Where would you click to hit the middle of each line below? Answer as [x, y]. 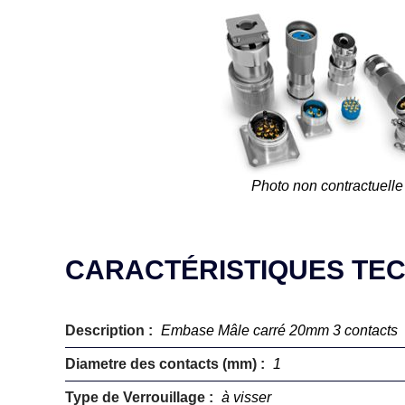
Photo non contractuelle [327, 186]
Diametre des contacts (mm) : [167, 364]
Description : [111, 330]
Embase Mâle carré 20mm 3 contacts [279, 330]
